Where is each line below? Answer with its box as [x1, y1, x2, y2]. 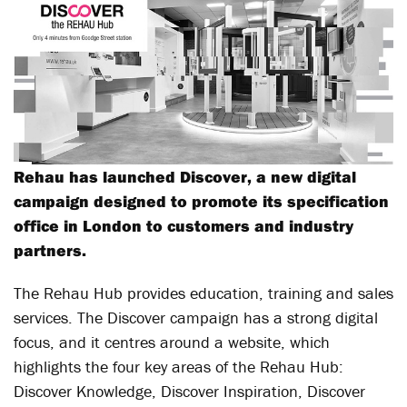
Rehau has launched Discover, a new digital [14, 166, 356, 187]
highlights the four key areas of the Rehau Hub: [14, 356, 343, 377]
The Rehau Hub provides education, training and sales [14, 283, 393, 303]
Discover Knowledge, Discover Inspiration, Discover [14, 381, 365, 402]
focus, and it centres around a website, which [14, 332, 330, 352]
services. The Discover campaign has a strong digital [14, 307, 378, 328]
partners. [14, 240, 86, 261]
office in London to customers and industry [14, 215, 353, 236]
